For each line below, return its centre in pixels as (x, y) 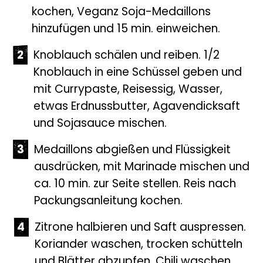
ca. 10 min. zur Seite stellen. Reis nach (135, 185)
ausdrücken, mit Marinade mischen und (142, 168)
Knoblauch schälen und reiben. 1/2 (127, 56)
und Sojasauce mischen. (100, 124)
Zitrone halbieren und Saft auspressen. (141, 228)
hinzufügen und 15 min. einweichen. (126, 30)
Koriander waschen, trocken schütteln (139, 245)
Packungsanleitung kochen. (109, 202)
